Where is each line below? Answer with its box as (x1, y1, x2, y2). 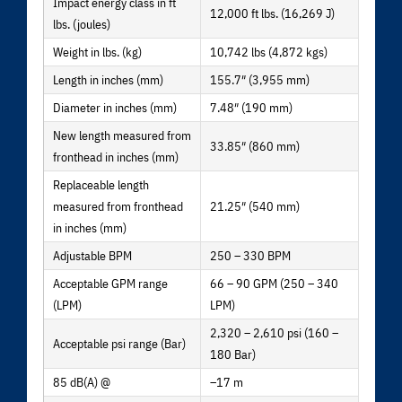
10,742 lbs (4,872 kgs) (210, 43, 328, 60)
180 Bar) (210, 345, 256, 363)
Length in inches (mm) (53, 71, 163, 88)
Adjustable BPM (53, 247, 132, 264)
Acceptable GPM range (53, 275, 168, 292)
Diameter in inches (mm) (53, 99, 177, 116)
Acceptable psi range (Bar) (53, 335, 186, 352)
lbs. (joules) (53, 15, 110, 32)
